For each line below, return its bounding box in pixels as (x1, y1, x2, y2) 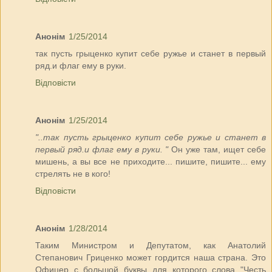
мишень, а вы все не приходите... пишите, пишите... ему (35, 157, 266, 167)
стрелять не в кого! (35, 169, 110, 179)
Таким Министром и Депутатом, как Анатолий (35, 240, 266, 251)
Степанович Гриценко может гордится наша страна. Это (35, 253, 266, 263)
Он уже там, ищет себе (168, 144, 267, 155)
